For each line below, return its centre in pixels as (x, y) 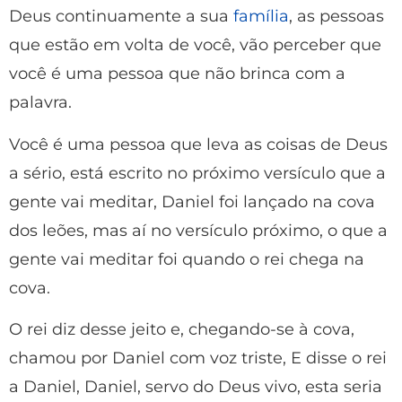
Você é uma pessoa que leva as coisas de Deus (198, 144)
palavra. (40, 103)
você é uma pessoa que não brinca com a (177, 74)
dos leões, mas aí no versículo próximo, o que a (198, 230)
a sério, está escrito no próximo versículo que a (197, 173)
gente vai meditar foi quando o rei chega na (187, 259)
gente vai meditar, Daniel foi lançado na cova (192, 201)
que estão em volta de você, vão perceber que (195, 45)
